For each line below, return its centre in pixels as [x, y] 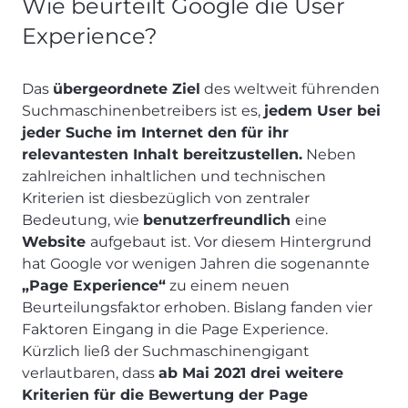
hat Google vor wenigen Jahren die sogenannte [196, 263]
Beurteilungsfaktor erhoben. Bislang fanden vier [197, 307]
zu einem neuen [228, 285]
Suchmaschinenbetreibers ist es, [143, 110]
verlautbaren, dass [90, 372]
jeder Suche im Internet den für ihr [155, 132]
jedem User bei [322, 110]
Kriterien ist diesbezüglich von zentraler [166, 198]
